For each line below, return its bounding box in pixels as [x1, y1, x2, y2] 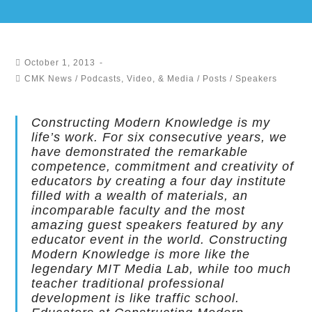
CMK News [24, 74, 73, 84]
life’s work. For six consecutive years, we [31, 130, 288, 144]
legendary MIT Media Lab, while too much [31, 262, 292, 276]
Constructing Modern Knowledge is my [31, 116, 271, 130]
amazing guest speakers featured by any [31, 218, 284, 232]
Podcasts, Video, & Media [81, 74, 195, 84]
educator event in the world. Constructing [31, 233, 288, 247]
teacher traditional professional [31, 276, 225, 290]
